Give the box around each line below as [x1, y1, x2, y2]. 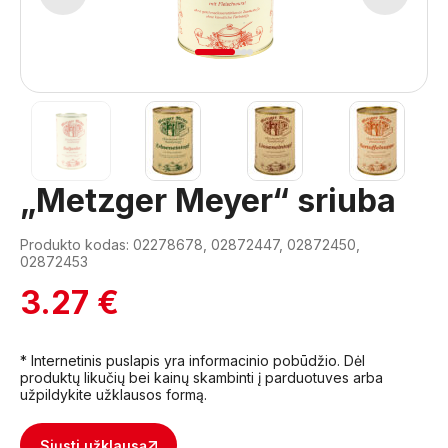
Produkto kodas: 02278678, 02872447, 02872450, [20, 236, 360, 253]
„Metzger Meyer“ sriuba [20, 181, 396, 220]
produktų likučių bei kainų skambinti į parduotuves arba [20, 369, 383, 386]
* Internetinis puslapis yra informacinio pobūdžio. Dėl [20, 352, 365, 369]
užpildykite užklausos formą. [20, 386, 207, 403]
